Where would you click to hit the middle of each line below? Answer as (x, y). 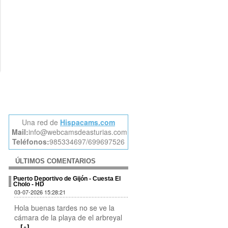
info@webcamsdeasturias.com (78, 132)
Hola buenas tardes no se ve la (64, 207)
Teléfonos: (31, 142)
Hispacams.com (88, 122)
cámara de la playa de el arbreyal (68, 217)
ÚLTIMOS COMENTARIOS (55, 161)
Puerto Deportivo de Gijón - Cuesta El (67, 178)
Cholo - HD (29, 184)
